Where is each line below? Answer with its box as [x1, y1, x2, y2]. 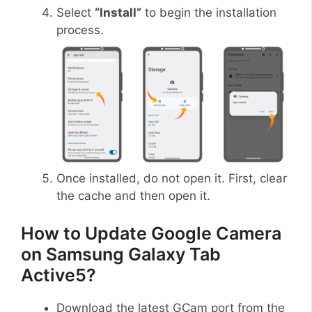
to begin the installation [141, 5, 276, 19]
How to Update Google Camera [21, 222, 281, 244]
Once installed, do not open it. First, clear [56, 171, 287, 186]
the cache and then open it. [56, 189, 210, 203]
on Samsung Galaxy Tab [21, 243, 221, 265]
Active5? [21, 264, 96, 286]
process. [56, 22, 104, 37]
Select [56, 5, 95, 19]
